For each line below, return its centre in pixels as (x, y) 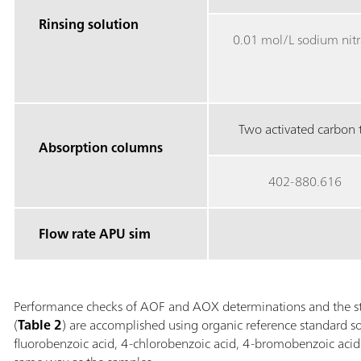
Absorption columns (100, 147)
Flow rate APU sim (94, 233)
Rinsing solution (88, 24)
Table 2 (39, 324)
